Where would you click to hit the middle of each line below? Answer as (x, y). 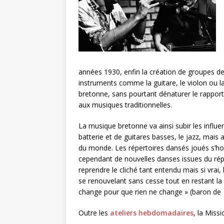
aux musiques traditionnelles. (125, 104)
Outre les (94, 212)
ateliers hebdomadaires (152, 212)
